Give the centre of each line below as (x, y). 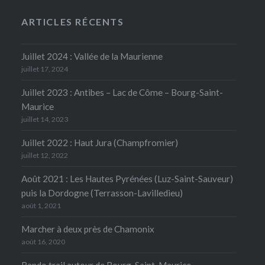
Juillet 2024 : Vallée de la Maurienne (92, 56)
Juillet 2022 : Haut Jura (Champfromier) (99, 142)
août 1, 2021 (41, 205)
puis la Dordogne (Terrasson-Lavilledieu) (102, 193)
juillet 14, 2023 (44, 119)
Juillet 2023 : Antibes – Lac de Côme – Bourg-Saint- (122, 92)
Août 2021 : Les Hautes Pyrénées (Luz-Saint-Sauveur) (127, 178)
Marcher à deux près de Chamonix (88, 229)
